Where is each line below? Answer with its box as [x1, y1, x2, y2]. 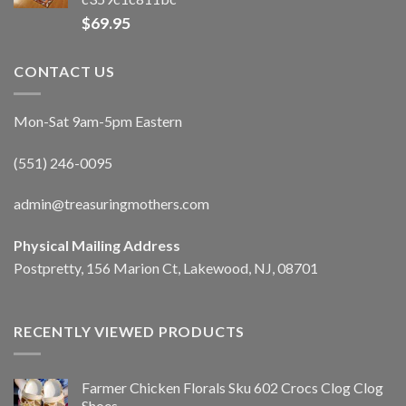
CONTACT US [14, 63, 115, 81]
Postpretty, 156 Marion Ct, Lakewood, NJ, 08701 [14, 259, 318, 277]
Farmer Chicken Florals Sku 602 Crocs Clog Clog [82, 378, 383, 396]
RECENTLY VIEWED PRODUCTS [14, 322, 246, 340]
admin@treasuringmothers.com [14, 195, 209, 213]
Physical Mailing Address [14, 237, 180, 255]
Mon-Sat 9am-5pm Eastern [14, 111, 182, 130]
